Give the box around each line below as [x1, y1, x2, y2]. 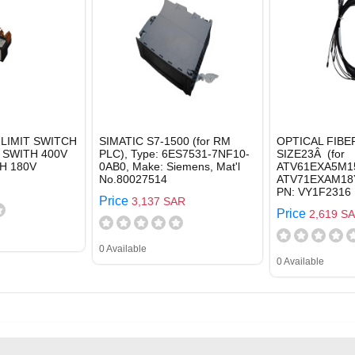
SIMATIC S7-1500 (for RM [99, 135, 231, 147]
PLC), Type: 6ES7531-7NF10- [99, 147, 250, 160]
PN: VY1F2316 [277, 185, 351, 198]
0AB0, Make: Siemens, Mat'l [99, 160, 240, 173]
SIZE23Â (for [277, 147, 345, 160]
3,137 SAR [132, 195, 185, 208]
